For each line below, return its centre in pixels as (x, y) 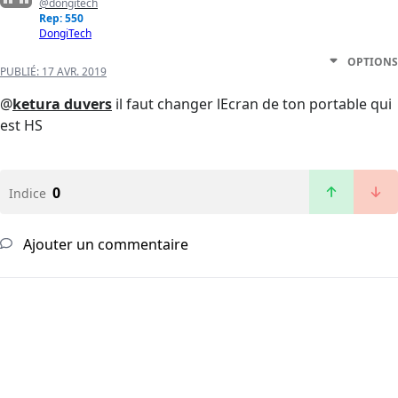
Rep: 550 (61, 19)
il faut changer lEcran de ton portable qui (252, 104)
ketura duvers (62, 104)
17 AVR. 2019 (74, 72)
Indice (28, 194)
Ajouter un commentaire (104, 245)
